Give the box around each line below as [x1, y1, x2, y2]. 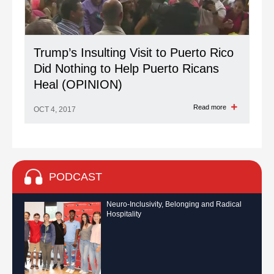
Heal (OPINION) [34, 78, 122, 91]
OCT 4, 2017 [34, 105, 76, 114]
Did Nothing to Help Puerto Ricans [34, 62, 219, 75]
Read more [193, 103, 228, 111]
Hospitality [106, 210, 141, 218]
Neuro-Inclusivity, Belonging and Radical [106, 200, 242, 209]
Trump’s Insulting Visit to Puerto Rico [34, 46, 234, 59]
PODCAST [49, 171, 102, 183]
